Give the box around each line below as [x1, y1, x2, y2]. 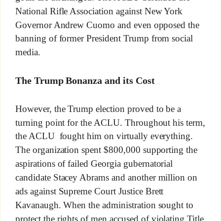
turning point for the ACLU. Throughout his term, [15, 117, 206, 128]
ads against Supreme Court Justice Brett [15, 185, 164, 196]
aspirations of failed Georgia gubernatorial [15, 158, 173, 169]
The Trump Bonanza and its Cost [15, 75, 155, 86]
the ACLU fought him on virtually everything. [15, 131, 193, 142]
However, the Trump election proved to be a [15, 103, 182, 114]
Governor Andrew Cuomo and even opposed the [15, 19, 200, 30]
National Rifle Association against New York [15, 5, 183, 16]
